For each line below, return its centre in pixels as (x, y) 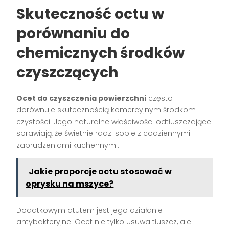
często (160, 98)
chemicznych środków (101, 53)
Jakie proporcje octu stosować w (100, 172)
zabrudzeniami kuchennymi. (68, 145)
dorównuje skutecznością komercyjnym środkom (106, 110)
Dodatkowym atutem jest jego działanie (90, 210)
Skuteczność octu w (90, 14)
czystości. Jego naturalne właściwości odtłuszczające (114, 122)
